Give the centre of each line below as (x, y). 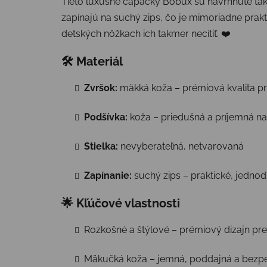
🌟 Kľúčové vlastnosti (121, 203)
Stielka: (101, 146)
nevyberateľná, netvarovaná (181, 146)
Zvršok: (101, 88)
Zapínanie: (108, 175)
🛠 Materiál (92, 61)
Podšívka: (106, 117)
